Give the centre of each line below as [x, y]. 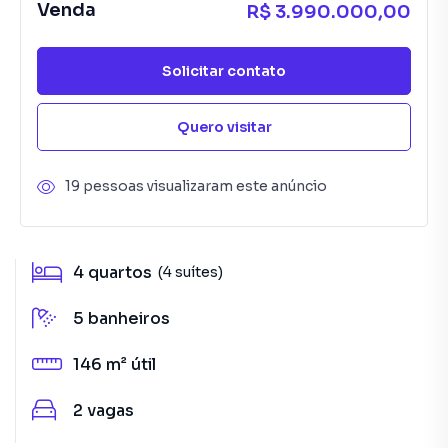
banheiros [129, 318]
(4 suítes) [190, 271]
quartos [120, 272]
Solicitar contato [224, 70]
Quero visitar [224, 126]
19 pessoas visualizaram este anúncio [196, 186]
